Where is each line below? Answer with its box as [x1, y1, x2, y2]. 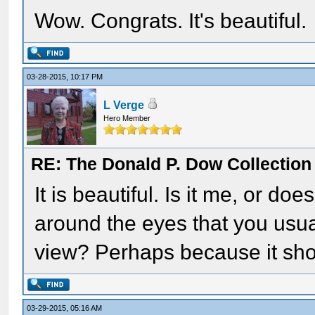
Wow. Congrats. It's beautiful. [34, 8, 307, 32]
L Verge [103, 99, 145, 111]
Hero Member [103, 114, 151, 122]
